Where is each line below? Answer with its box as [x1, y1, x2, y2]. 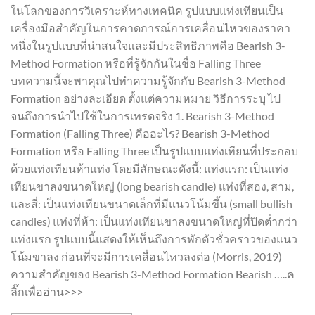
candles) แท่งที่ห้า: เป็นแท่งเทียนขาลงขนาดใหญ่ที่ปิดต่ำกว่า [11, 214, 297, 228]
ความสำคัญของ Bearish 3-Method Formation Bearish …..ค [11, 266, 295, 281]
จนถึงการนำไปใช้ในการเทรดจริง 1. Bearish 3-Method [11, 108, 274, 122]
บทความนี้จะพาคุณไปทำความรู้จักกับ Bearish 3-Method [11, 73, 285, 87]
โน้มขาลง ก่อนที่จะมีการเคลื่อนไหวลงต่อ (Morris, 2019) [11, 249, 282, 263]
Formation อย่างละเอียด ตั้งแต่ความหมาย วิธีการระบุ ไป [11, 91, 281, 105]
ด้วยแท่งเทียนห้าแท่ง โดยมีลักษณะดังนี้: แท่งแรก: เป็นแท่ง [11, 161, 288, 175]
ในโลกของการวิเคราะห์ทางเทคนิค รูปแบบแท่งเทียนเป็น [11, 3, 283, 17]
